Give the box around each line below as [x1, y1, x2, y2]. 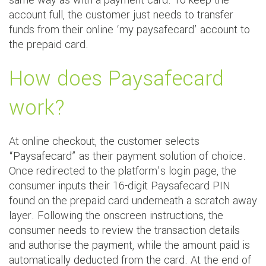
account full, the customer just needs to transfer [9, 7, 233, 23]
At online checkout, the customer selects [9, 134, 199, 150]
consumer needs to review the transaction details [9, 223, 240, 239]
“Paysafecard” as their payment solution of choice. [9, 148, 246, 164]
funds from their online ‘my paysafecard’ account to [9, 22, 250, 38]
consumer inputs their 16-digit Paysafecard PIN [9, 178, 230, 194]
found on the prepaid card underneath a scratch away [9, 193, 257, 209]
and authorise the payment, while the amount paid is [9, 237, 250, 254]
